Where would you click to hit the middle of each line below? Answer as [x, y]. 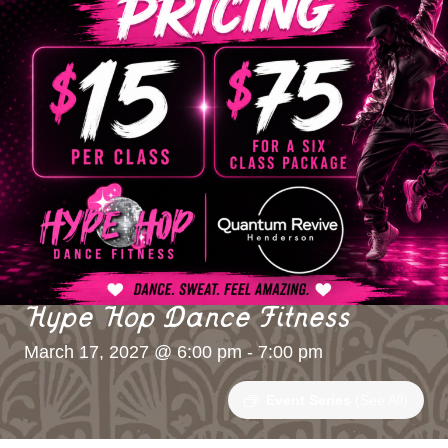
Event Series [310, 399]
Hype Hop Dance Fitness [187, 321]
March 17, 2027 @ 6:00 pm [133, 351]
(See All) [381, 399]
